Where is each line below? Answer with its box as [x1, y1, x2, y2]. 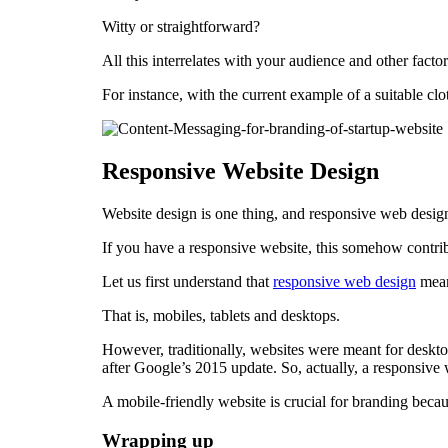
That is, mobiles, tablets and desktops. [102, 306, 340, 324]
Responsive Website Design [102, 157, 379, 184]
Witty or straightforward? [102, 18, 260, 36]
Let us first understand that [102, 272, 273, 290]
